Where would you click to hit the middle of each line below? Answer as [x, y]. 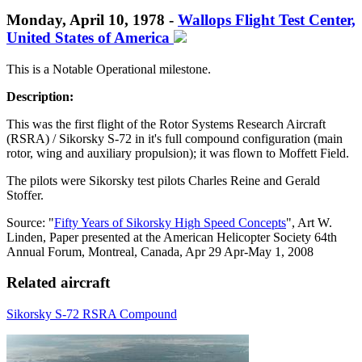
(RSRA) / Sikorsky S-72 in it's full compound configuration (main [175, 138]
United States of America [90, 37]
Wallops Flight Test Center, [267, 19]
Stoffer [23, 195]
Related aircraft [58, 283]
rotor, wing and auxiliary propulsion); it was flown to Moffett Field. [178, 153]
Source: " [30, 222]
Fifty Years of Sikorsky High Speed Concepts [170, 222]
